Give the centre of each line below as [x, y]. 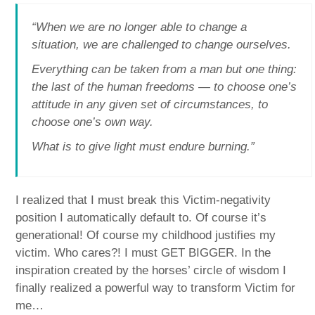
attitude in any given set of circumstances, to [150, 104]
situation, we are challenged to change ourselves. [162, 44]
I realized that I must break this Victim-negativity [143, 200]
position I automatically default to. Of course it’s [141, 217]
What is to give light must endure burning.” [143, 146]
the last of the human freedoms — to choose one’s [165, 86]
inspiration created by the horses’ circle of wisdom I [151, 270]
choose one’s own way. [93, 122]
